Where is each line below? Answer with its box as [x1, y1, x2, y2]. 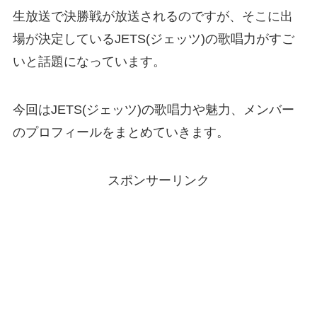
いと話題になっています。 [12, 54, 166, 69]
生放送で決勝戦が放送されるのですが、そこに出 [12, 9, 293, 24]
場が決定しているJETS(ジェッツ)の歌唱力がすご [12, 32, 294, 47]
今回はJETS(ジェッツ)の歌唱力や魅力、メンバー [12, 102, 294, 117]
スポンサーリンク [108, 173, 209, 188]
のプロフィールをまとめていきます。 [12, 125, 229, 139]
